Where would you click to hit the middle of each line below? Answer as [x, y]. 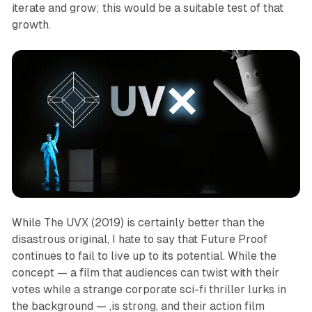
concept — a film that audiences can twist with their [145, 273]
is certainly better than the [195, 223]
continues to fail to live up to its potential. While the [144, 256]
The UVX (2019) [85, 223]
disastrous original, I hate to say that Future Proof [139, 240]
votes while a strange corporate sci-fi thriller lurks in [149, 290]
